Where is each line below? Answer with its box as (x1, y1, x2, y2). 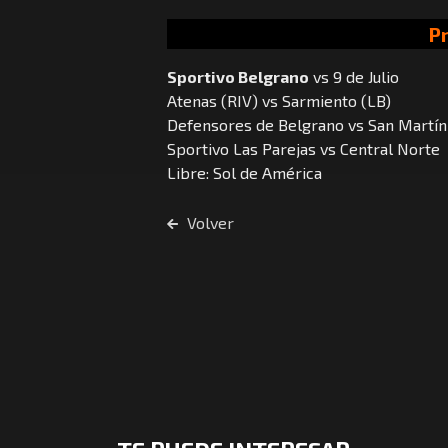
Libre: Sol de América (167, 163, 322, 183)
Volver (182, 213, 234, 233)
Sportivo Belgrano (167, 67, 309, 87)
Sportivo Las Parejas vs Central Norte (167, 139, 440, 159)
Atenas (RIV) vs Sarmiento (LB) (167, 91, 391, 111)
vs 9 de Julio (309, 67, 399, 87)
